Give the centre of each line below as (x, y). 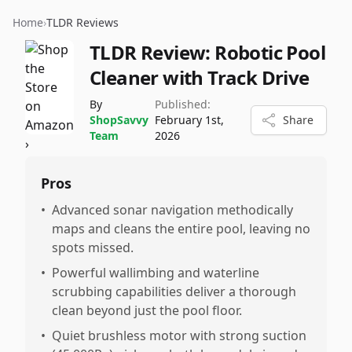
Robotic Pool (270, 52)
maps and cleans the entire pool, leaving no (181, 229)
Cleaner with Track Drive (200, 77)
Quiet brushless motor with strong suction (179, 335)
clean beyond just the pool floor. (147, 310)
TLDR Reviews (82, 22)
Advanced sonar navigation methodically (172, 210)
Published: (183, 104)
